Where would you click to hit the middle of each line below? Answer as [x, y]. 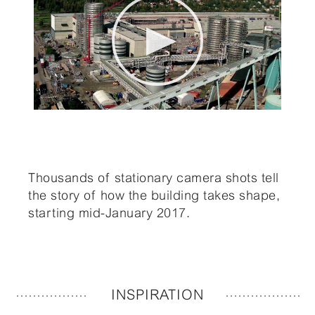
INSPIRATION [157, 295]
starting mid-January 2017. [109, 213]
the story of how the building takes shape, [154, 195]
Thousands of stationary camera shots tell [154, 178]
